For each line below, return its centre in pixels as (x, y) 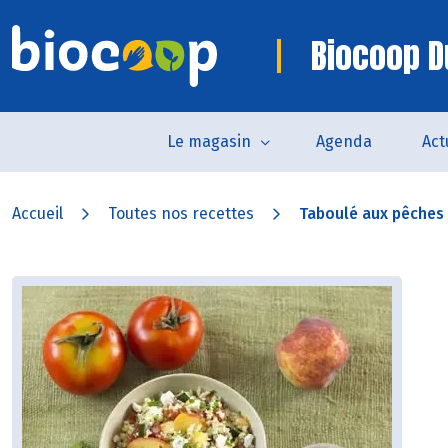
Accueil (37, 213)
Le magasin (208, 141)
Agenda (343, 141)
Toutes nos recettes (181, 213)
